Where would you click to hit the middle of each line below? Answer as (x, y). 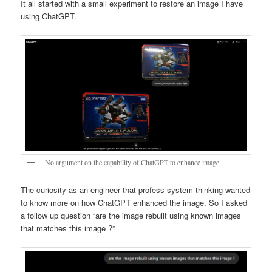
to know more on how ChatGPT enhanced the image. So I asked (134, 202)
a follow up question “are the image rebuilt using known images (131, 215)
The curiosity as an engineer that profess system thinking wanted (136, 189)
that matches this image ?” (68, 228)
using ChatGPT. (49, 16)
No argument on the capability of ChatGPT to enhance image (132, 162)
